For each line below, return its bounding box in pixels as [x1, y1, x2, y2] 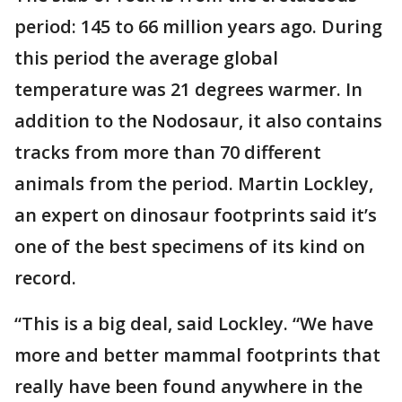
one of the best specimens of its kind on [14, 234, 365, 258]
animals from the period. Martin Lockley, [14, 171, 373, 196]
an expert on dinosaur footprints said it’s [14, 203, 377, 227]
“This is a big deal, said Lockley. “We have [14, 311, 373, 336]
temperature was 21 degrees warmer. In [14, 77, 363, 101]
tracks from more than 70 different [14, 140, 321, 164]
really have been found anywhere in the [14, 374, 363, 398]
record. [14, 266, 76, 290]
